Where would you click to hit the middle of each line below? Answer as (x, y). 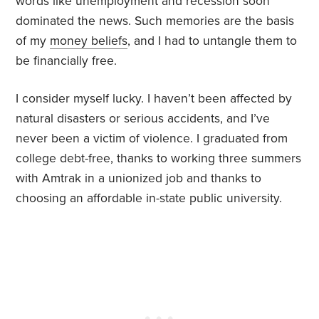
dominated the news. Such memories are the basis (155, 21)
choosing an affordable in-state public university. (149, 199)
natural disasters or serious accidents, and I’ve (143, 119)
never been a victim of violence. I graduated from (152, 139)
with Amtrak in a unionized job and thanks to (139, 179)
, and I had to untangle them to (213, 41)
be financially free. (67, 61)
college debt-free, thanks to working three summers (159, 159)
